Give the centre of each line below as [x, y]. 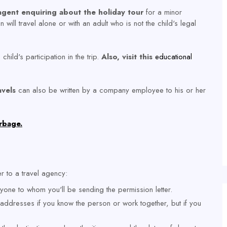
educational [174, 57]
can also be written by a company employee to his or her [111, 90]
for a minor [164, 12]
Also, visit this [128, 57]
